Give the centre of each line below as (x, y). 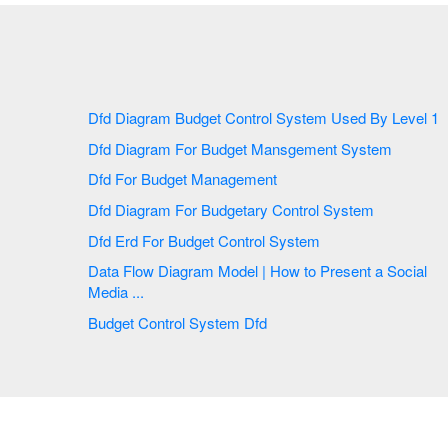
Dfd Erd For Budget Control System (269, 240)
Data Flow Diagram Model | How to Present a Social (153, 271)
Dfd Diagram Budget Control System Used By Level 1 (332, 118)
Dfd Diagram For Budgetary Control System (274, 210)
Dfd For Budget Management (211, 179)
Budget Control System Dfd (257, 322)
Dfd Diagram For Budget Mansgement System (321, 148)
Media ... (116, 292)
